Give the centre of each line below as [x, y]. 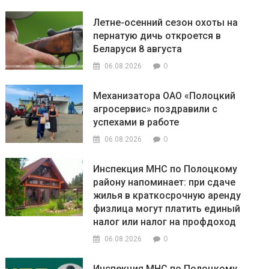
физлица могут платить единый [167, 209]
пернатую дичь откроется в [157, 36]
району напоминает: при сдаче [165, 183]
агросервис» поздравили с [156, 109]
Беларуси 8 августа [138, 49]
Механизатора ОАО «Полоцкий [165, 96]
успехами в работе [136, 122]
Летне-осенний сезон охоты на [166, 23]
